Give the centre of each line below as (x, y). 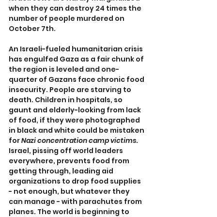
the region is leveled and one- (64, 69)
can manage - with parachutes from (76, 201)
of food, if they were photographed (75, 120)
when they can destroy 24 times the (76, 8)
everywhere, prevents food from (70, 161)
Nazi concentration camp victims (79, 140)
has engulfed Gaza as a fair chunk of (77, 59)
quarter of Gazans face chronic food (77, 79)
